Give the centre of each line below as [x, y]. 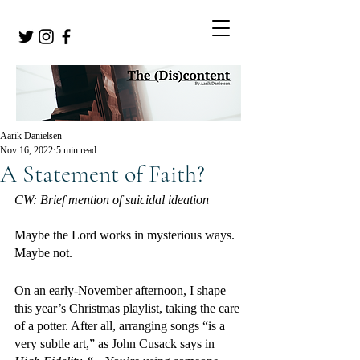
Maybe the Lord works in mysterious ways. [126, 235]
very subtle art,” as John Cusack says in [116, 344]
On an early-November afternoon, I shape [122, 290]
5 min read [76, 150]
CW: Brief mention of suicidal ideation [113, 200]
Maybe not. [43, 253]
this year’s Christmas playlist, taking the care [129, 308]
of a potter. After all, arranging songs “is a [121, 326]
